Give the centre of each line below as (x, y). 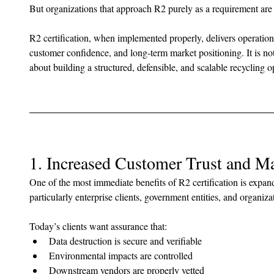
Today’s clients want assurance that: (98, 226)
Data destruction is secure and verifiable (125, 240)
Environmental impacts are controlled (121, 255)
